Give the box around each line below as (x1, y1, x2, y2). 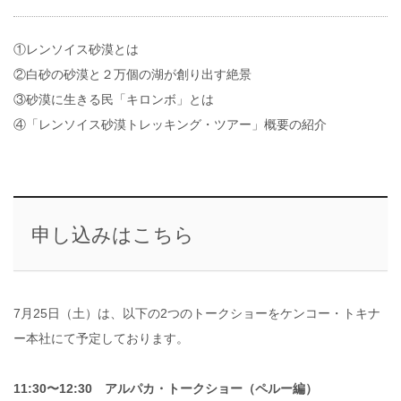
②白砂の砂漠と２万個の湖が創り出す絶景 (13, 67, 252, 82)
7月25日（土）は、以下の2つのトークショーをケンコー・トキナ (13, 306, 380, 321)
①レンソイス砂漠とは (13, 42, 139, 57)
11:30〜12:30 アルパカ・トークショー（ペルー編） (13, 381, 318, 397)
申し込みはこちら (30, 224, 194, 247)
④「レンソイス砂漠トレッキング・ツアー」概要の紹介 (13, 117, 327, 132)
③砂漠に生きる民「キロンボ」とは (13, 92, 214, 107)
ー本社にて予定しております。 (13, 331, 189, 346)
